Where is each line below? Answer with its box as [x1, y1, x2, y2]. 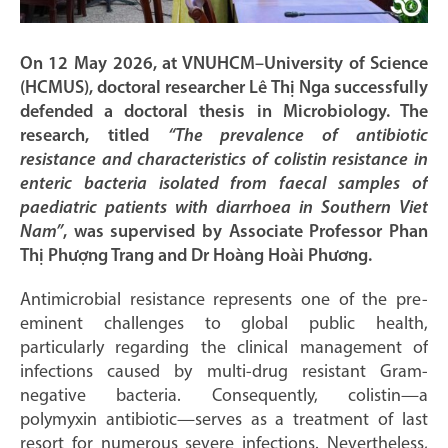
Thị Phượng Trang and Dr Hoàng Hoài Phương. [19, 246, 372, 266]
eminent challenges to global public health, [19, 314, 429, 334]
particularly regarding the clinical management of [19, 338, 429, 358]
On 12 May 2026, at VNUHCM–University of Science [19, 54, 429, 74]
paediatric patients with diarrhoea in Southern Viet [19, 198, 429, 218]
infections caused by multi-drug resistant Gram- [19, 362, 429, 382]
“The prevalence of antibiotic [167, 126, 429, 146]
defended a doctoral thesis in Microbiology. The [19, 102, 429, 122]
